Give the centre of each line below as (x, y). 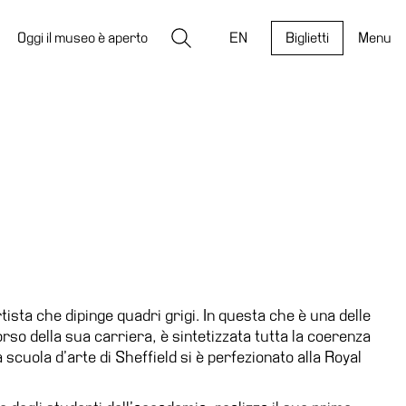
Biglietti (307, 38)
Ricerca (193, 34)
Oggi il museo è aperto (82, 38)
